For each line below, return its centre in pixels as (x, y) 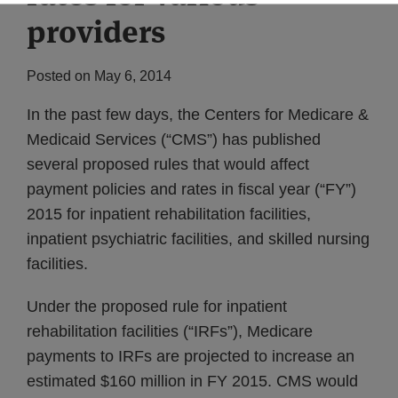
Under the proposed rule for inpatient (157, 306)
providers (96, 32)
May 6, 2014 (133, 76)
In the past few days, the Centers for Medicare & (198, 115)
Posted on (60, 76)
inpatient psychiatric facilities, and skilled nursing (198, 239)
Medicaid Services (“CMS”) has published (174, 139)
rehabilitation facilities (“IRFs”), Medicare (170, 331)
